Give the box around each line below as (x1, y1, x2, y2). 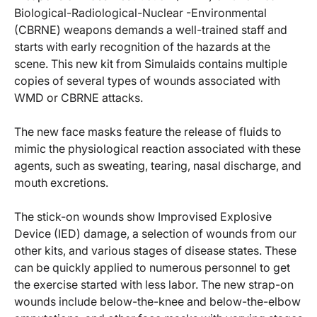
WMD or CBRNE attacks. (14, 91, 143, 105)
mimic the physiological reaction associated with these (14, 142, 301, 156)
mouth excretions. (14, 175, 108, 190)
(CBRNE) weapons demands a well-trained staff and (14, 23, 287, 38)
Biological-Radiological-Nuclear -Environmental (14, 6, 267, 21)
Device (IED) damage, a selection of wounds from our (14, 226, 296, 241)
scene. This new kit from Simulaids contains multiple (14, 57, 287, 71)
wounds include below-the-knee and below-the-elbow (14, 294, 301, 309)
